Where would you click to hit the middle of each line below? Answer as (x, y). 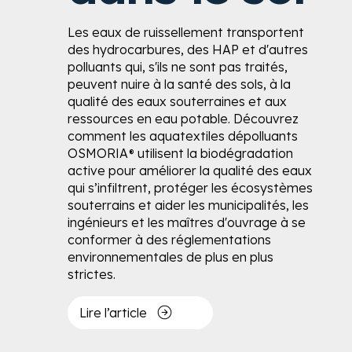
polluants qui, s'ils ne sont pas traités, (177, 67)
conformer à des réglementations (169, 240)
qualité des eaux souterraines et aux (177, 102)
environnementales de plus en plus (170, 257)
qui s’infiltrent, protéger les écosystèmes (190, 188)
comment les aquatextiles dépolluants (182, 136)
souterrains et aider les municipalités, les (188, 205)
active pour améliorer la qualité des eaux (189, 171)
